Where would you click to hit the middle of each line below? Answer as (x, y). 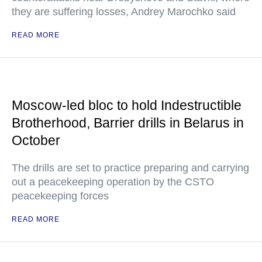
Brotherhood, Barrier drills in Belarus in (128, 123)
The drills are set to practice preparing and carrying (130, 168)
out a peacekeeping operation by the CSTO (113, 182)
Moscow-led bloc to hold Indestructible (127, 105)
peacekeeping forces (60, 196)
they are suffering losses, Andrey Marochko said (124, 12)
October (36, 140)
